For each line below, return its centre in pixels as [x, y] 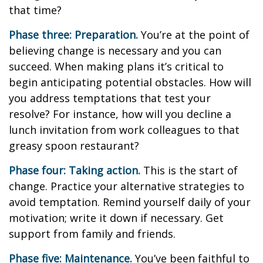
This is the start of [189, 170]
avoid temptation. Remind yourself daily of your [130, 202]
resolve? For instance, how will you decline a [120, 114]
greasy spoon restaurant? [74, 146]
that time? [35, 10]
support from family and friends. [92, 234]
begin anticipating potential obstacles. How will [130, 82]
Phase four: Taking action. [75, 170]
